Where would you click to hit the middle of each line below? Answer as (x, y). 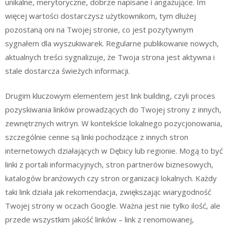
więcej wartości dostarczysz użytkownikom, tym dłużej (101, 16)
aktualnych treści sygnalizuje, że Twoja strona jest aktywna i (110, 57)
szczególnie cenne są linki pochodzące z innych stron (97, 137)
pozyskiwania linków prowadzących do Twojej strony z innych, (113, 109)
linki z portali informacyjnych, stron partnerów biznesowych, (109, 164)
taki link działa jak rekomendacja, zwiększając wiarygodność (108, 192)
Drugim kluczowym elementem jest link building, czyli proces (110, 96)
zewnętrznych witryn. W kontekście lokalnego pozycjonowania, (114, 123)
